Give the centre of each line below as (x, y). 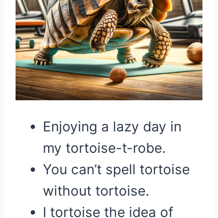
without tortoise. (96, 191)
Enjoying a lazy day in (112, 127)
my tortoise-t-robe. (104, 148)
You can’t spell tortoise (116, 169)
